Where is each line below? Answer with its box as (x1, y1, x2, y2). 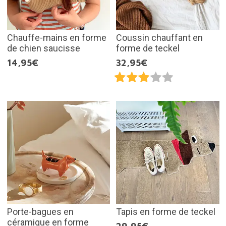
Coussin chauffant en (116, 32, 203, 43)
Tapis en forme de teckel (116, 206, 215, 217)
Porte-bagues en (7, 206, 74, 217)
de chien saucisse (7, 42, 80, 53)
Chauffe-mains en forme (7, 32, 106, 43)
